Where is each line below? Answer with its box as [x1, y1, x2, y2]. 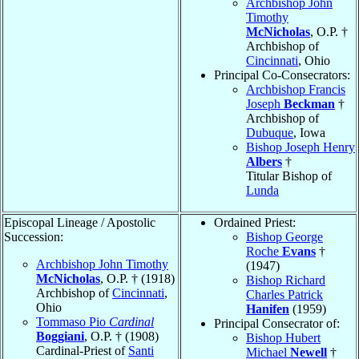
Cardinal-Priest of [36, 343, 128, 357]
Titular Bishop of [246, 168, 332, 183]
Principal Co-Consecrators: [214, 67, 350, 82]
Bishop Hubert [246, 330, 321, 345]
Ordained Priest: [214, 215, 296, 229]
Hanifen [246, 301, 289, 316]
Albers [246, 154, 282, 168]
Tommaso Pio [36, 314, 109, 329]
